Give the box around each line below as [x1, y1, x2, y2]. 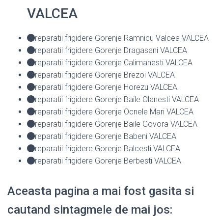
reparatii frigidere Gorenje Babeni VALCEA [35, 131, 176, 141]
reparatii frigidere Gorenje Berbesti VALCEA [35, 156, 181, 165]
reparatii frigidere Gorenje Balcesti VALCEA [35, 143, 180, 153]
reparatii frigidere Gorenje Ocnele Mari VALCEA [35, 107, 193, 116]
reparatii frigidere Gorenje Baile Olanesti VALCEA [35, 94, 199, 104]
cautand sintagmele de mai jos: [7, 202, 172, 217]
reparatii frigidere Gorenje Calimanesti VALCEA [35, 57, 192, 67]
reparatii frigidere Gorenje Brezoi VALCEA [35, 70, 175, 80]
